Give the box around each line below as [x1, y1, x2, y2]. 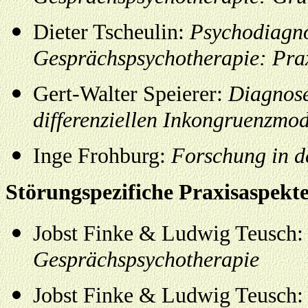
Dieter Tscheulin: [33, 20, 190, 44]
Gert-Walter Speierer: [33, 82, 228, 106]
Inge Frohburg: [33, 144, 171, 168]
